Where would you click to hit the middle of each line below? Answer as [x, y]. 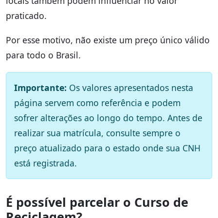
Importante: [40, 88]
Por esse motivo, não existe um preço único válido [108, 40]
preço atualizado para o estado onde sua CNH [107, 148]
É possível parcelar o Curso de [97, 202]
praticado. [26, 16]
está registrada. [45, 163]
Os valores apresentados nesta [130, 88]
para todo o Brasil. [43, 55]
